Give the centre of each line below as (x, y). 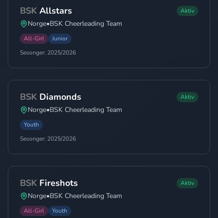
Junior (60, 38)
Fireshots (59, 183)
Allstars (56, 11)
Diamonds (60, 97)
